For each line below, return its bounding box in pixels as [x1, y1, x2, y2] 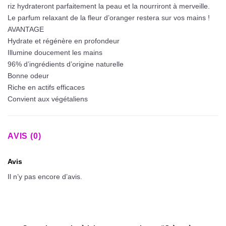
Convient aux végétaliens [8, 94, 88, 103]
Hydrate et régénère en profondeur [8, 36, 120, 45]
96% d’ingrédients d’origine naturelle [8, 60, 124, 68]
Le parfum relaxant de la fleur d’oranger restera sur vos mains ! [8, 13, 210, 22]
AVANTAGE [8, 25, 44, 33]
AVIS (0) [8, 132, 41, 141]
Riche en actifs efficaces [8, 83, 85, 91]
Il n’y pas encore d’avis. [8, 173, 82, 181]
